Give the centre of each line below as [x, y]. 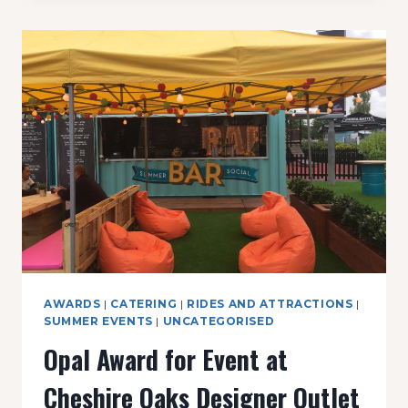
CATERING [144, 304]
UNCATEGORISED [219, 321]
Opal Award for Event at [166, 359]
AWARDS [72, 304]
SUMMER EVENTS [98, 321]
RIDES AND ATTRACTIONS [270, 304]
